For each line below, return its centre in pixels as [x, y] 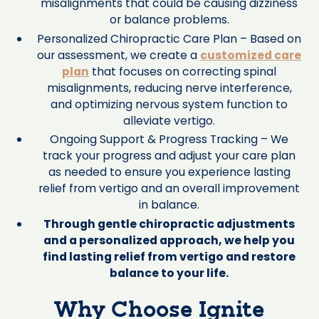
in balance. [169, 205]
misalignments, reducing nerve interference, [169, 88]
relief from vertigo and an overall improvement [169, 189]
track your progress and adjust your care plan [169, 156]
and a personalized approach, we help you [169, 241]
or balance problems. [169, 19]
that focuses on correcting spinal [183, 71]
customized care [251, 55]
